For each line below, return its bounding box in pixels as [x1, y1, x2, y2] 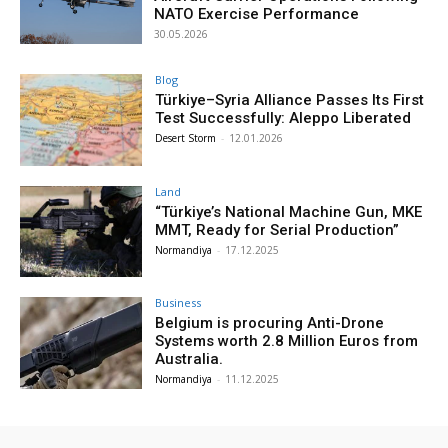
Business [155, 295, 202, 311]
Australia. [155, 350, 224, 369]
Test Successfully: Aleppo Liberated [155, 108, 412, 127]
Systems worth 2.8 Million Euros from [155, 332, 419, 351]
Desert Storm [155, 130, 217, 145]
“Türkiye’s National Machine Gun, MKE [155, 202, 423, 221]
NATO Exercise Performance [154, 5, 360, 24]
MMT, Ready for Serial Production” [155, 220, 400, 239]
